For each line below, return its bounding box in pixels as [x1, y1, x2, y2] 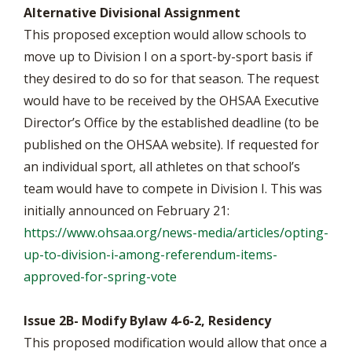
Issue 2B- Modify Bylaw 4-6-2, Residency [24, 312, 271, 329]
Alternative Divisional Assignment [24, 4, 244, 21]
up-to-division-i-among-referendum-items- [24, 246, 277, 263]
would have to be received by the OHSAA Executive [24, 92, 319, 109]
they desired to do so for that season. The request [24, 70, 319, 87]
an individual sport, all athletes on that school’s [24, 158, 300, 175]
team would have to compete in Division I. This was [24, 180, 322, 197]
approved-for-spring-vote [24, 268, 177, 285]
